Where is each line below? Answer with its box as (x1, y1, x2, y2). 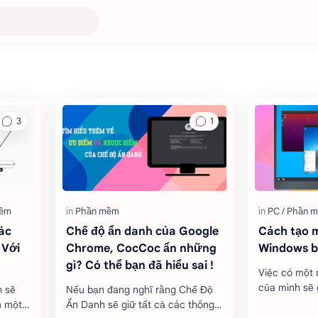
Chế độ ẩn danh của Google (66, 224, 219, 238)
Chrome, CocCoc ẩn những (66, 241, 216, 256)
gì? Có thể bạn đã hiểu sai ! (66, 258, 214, 273)
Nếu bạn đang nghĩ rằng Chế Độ (66, 283, 213, 296)
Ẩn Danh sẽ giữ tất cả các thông (66, 297, 214, 311)
